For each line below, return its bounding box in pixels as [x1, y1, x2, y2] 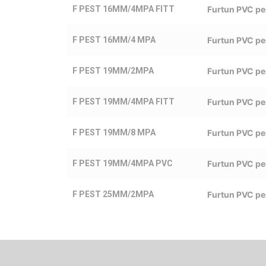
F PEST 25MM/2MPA [72, 189, 154, 199]
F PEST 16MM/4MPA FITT [72, 4, 175, 14]
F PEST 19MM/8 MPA [72, 127, 156, 137]
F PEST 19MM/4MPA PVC [72, 158, 173, 168]
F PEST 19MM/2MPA [72, 65, 154, 75]
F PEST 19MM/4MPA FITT [72, 96, 175, 106]
